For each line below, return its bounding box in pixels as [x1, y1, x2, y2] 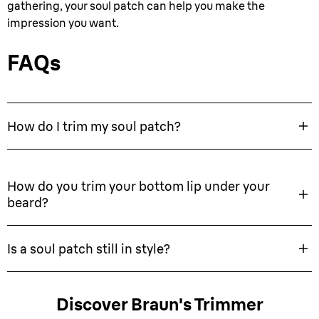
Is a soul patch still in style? [7, 240, 170, 257]
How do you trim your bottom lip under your [7, 178, 270, 194]
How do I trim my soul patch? [7, 117, 181, 135]
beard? [7, 194, 48, 211]
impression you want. [7, 16, 119, 30]
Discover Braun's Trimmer [56, 293, 263, 315]
